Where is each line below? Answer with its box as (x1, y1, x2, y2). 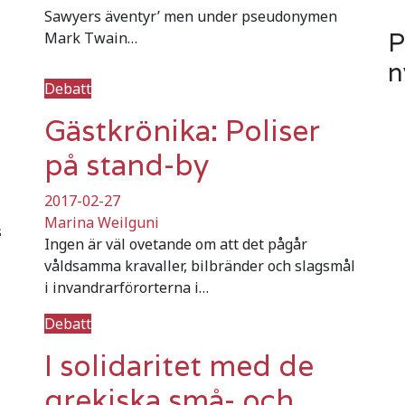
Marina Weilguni (44, 212, 159, 232)
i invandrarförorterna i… (44, 277, 209, 297)
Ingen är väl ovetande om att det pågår (44, 233, 307, 254)
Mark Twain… (44, 27, 137, 48)
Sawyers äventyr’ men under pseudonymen (44, 5, 337, 26)
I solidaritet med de (44, 346, 314, 384)
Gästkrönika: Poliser (44, 111, 320, 149)
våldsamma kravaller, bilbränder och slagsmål (44, 255, 355, 276)
